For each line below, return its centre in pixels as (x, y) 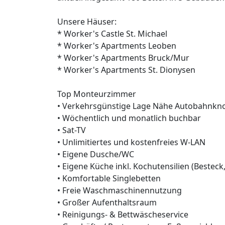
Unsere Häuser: (87, 22)
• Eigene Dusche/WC (96, 154)
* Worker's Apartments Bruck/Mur (123, 58)
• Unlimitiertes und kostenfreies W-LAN (131, 142)
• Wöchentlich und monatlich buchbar (129, 118)
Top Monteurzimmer (97, 94)
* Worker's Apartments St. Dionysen (126, 70)
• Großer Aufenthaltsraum (107, 203)
